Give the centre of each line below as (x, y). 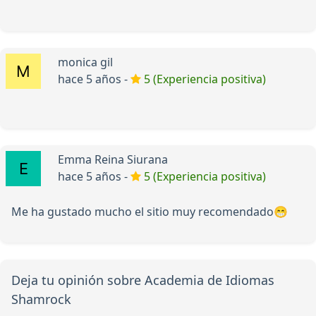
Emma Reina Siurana (113, 160)
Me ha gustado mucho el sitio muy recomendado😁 (150, 212)
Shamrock (41, 299)
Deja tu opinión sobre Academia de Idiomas (143, 280)
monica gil (85, 62)
